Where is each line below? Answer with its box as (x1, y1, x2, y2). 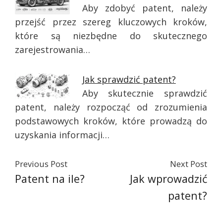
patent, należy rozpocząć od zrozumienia (15, 101, 207, 113)
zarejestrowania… (15, 44, 90, 55)
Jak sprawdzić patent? (82, 73, 176, 85)
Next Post (170, 159, 207, 169)
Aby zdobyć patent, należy (82, 2, 207, 14)
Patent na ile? (15, 171, 85, 186)
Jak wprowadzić (130, 171, 207, 186)
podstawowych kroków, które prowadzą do (15, 115, 207, 127)
